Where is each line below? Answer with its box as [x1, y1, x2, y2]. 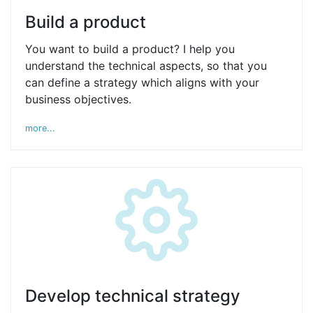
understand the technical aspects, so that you [25, 59, 267, 73]
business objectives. [25, 92, 131, 106]
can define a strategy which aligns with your [25, 75, 259, 89]
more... [25, 123, 55, 133]
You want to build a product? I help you [25, 42, 235, 56]
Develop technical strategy [25, 286, 240, 306]
